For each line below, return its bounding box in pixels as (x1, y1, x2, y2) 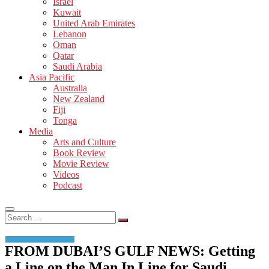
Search (4, 210, 30, 221)
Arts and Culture (53, 136, 116, 147)
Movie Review (53, 158, 109, 169)
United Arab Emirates (53, 17, 135, 28)
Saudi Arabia (53, 61, 102, 71)
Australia (53, 82, 87, 93)
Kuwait (53, 7, 81, 17)
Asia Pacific (29, 71, 74, 82)
